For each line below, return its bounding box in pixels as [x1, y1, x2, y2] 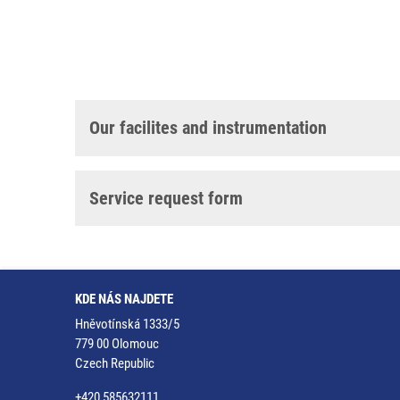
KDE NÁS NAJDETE [75, 290, 173, 307]
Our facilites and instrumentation [89, 117, 327, 138]
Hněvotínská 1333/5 [75, 315, 179, 332]
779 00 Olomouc [75, 335, 159, 352]
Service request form [89, 187, 243, 209]
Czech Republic [75, 354, 154, 371]
